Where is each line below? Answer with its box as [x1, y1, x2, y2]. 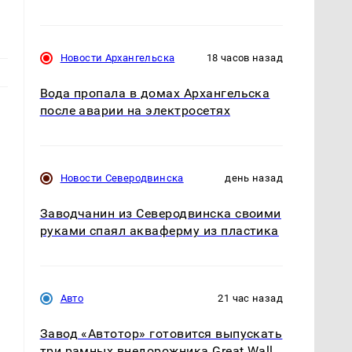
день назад [225, 171, 283, 184]
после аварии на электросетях [39, 102, 231, 118]
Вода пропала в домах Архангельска [39, 85, 270, 101]
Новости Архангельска [60, 51, 175, 64]
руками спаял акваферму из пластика [39, 223, 279, 239]
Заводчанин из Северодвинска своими [39, 206, 281, 222]
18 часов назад [206, 51, 283, 64]
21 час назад [218, 292, 283, 305]
